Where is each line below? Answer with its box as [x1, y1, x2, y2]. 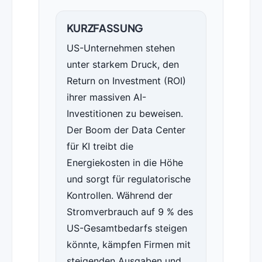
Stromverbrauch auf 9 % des [66, 206, 193, 218]
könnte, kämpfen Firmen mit [66, 239, 191, 251]
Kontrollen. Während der [66, 189, 173, 202]
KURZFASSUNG [66, 21, 143, 35]
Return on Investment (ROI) [66, 75, 186, 87]
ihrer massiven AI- [66, 91, 146, 104]
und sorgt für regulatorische [66, 173, 191, 185]
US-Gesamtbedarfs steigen [66, 222, 187, 235]
